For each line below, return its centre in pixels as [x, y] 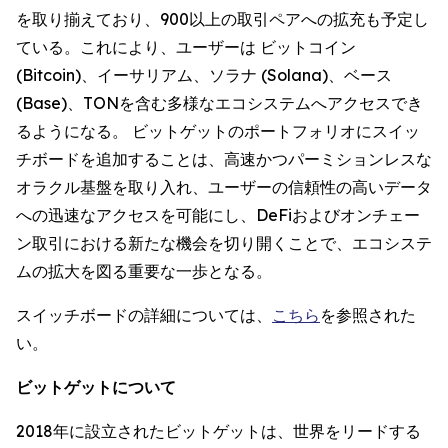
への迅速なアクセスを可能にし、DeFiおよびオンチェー [218, 215]
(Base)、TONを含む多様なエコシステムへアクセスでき [219, 103]
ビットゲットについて [96, 387]
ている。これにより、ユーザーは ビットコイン [186, 47]
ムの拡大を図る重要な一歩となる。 [144, 271]
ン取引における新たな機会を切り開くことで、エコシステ [224, 243]
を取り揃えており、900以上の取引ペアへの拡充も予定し [222, 19]
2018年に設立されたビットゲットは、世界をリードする [218, 431]
